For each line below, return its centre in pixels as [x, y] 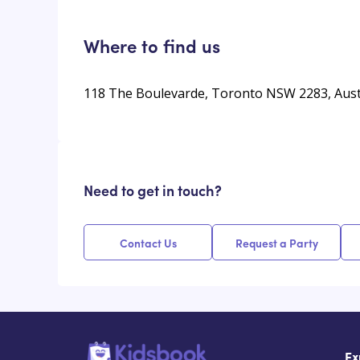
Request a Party [276, 242]
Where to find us [152, 45]
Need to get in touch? [153, 190]
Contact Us [148, 242]
